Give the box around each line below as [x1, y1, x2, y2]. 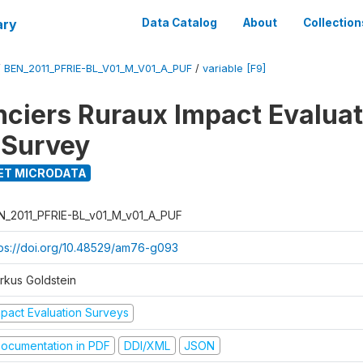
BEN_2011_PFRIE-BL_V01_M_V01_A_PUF [4, 62, 192, 75]
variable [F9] [203, 62, 266, 75]
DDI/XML [123, 338, 170, 352]
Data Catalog [142, 16, 217, 29]
